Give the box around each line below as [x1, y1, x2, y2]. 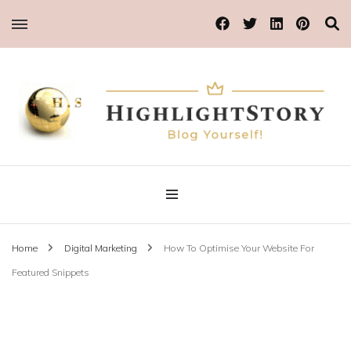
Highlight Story [12, 149, 181, 191]
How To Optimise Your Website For [164, 241, 314, 254]
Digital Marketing [64, 241, 139, 254]
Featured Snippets [12, 266, 89, 278]
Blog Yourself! [12, 136, 71, 148]
